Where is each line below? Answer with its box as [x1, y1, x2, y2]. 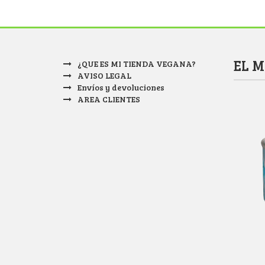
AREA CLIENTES [77, 93, 140, 105]
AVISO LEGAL [77, 70, 131, 82]
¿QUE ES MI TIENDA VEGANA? [77, 58, 196, 70]
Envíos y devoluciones [77, 82, 164, 93]
